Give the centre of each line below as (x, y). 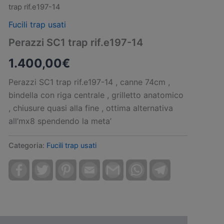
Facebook (44, 166)
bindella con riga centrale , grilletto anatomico (96, 95)
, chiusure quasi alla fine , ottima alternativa (90, 108)
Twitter (63, 166)
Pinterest (89, 166)
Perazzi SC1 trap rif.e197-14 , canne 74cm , (89, 82)
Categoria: (27, 145)
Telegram (184, 166)
